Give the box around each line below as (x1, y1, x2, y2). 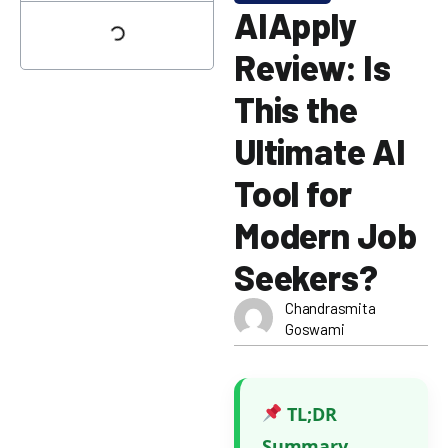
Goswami (285, 319, 345, 338)
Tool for (234, 171, 352, 214)
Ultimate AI (234, 129, 406, 172)
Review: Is (234, 45, 392, 88)
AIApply (234, 3, 357, 46)
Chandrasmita (285, 298, 376, 317)
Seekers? (234, 255, 378, 298)
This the (234, 87, 358, 130)
